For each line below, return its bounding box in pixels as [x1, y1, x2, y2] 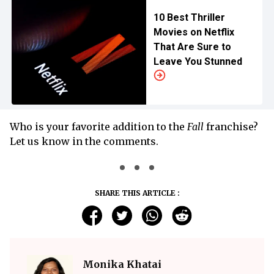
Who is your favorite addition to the [10, 120, 187, 133]
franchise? [204, 120, 258, 133]
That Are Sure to [153, 41, 231, 53]
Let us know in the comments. [10, 135, 158, 147]
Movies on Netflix [153, 26, 234, 38]
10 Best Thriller [153, 12, 225, 23]
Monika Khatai [83, 258, 161, 270]
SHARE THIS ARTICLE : [94, 188, 180, 198]
